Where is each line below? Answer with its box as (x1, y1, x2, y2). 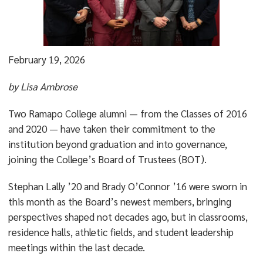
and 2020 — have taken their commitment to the (8, 122, 215, 135)
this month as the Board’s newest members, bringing (8, 195, 231, 208)
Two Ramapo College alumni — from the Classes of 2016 (8, 107, 247, 120)
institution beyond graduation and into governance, (8, 137, 227, 150)
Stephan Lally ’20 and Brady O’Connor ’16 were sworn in (8, 180, 247, 193)
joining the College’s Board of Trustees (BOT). (8, 153, 207, 166)
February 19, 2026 (8, 53, 85, 66)
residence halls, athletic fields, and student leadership (8, 225, 234, 238)
